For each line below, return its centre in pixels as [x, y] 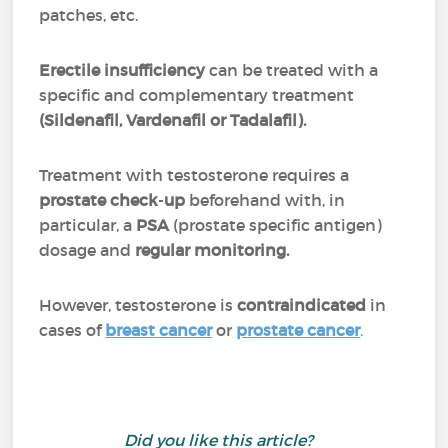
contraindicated [302, 305]
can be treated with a [292, 70]
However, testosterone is [138, 305]
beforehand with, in [265, 200]
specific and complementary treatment [197, 95]
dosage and [87, 250]
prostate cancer [298, 330]
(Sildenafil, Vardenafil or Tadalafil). [175, 120]
